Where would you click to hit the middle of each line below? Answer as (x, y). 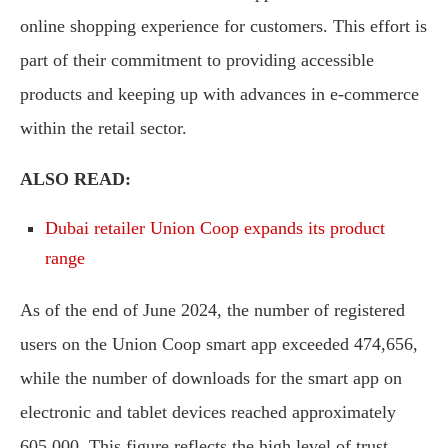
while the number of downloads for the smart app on (211, 378)
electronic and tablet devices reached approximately (208, 412)
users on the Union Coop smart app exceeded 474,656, (219, 344)
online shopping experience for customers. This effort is (223, 26)
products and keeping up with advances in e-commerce (219, 94)
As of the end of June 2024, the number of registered (212, 310)
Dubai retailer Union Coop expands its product (215, 228)
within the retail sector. (103, 128)
